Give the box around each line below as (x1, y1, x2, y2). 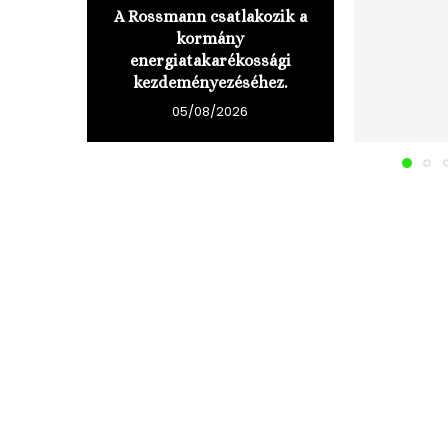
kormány (176, 29, 245, 49)
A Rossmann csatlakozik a (113, 7, 307, 27)
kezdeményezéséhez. (133, 73, 288, 93)
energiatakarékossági (129, 51, 291, 71)
